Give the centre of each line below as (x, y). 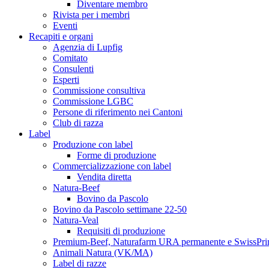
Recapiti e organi (61, 36)
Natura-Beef (76, 188)
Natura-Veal (76, 220)
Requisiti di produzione (121, 231)
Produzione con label (93, 144)
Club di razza (78, 123)
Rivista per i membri (91, 15)
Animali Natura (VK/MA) (103, 252)
